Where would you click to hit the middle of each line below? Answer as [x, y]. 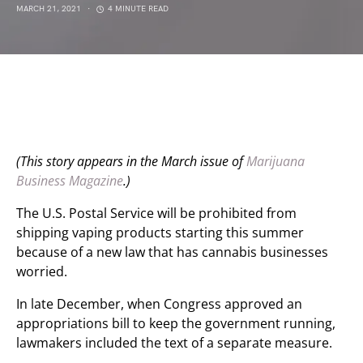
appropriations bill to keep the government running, [176, 323]
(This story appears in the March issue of [131, 161]
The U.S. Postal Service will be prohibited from [156, 213]
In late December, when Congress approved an [159, 304]
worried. [42, 271]
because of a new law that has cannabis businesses [172, 252]
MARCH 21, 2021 [49, 9]
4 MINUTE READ [138, 9]
